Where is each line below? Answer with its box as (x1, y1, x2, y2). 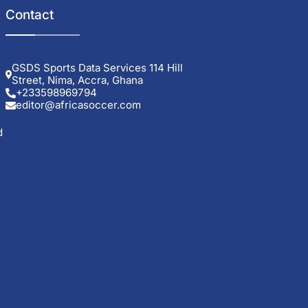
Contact (5, 7, 54, 23)
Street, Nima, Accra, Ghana (12, 73, 144, 87)
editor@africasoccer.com (15, 98, 141, 111)
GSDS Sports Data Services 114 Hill (12, 60, 184, 74)
